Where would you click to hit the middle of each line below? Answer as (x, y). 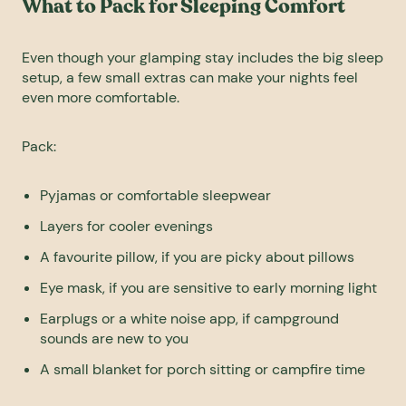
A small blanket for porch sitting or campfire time (203, 370)
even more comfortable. (101, 98)
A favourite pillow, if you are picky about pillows (197, 257)
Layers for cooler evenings (126, 227)
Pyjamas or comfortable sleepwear (155, 196)
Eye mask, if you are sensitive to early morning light (208, 288)
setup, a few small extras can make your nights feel (190, 78)
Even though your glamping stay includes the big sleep (203, 58)
